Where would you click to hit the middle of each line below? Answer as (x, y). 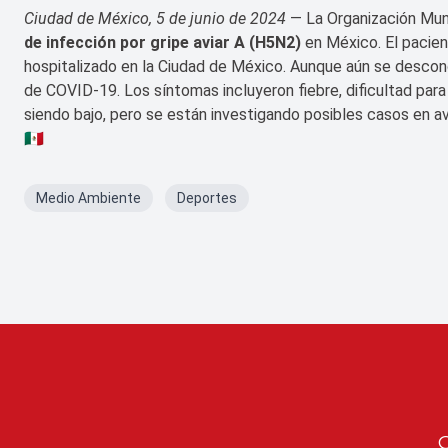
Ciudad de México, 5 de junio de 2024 (155, 19)
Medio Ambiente (88, 198)
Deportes (207, 198)
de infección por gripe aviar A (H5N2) (162, 43)
